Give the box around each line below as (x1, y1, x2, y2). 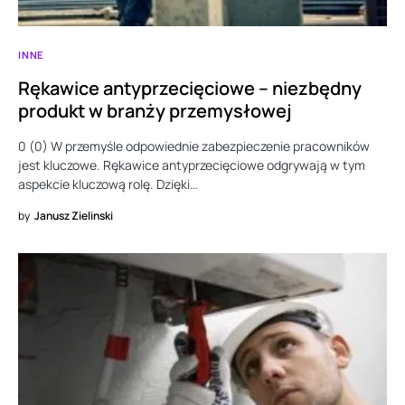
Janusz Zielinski (34, 208, 113, 224)
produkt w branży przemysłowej (18, 99, 292, 124)
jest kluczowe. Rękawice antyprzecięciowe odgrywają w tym (18, 156, 365, 174)
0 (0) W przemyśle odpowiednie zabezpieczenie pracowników (18, 137, 370, 155)
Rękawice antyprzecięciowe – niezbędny (18, 76, 362, 101)
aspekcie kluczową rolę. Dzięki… (18, 175, 198, 193)
